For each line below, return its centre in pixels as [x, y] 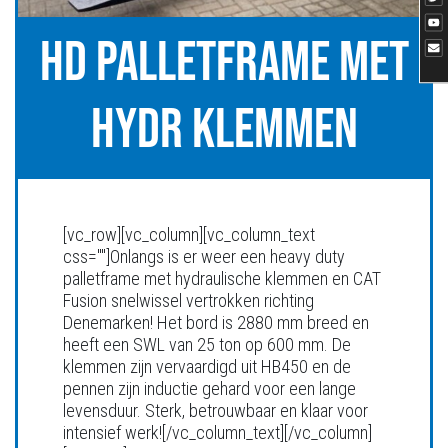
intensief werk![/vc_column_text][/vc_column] [217, 432]
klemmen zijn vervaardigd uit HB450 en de [207, 366]
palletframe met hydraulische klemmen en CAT [222, 278]
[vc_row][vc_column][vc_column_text [189, 234]
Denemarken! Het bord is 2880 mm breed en [216, 322]
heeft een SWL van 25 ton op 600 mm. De [207, 344]
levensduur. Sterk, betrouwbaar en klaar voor [215, 410]
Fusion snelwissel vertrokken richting [188, 300]
